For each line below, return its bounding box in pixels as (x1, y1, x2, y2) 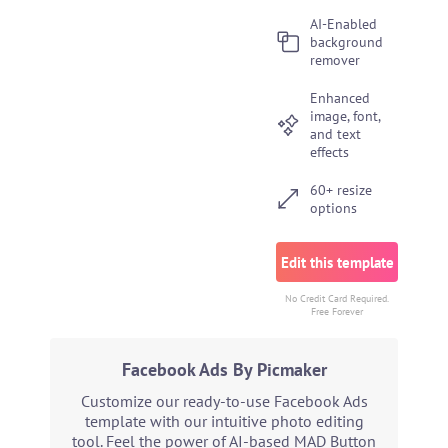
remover (310, 51, 361, 69)
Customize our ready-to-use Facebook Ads (80, 391, 368, 411)
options (310, 199, 358, 217)
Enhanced (310, 89, 371, 107)
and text (310, 125, 362, 143)
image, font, (310, 107, 381, 125)
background (310, 33, 384, 51)
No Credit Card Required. (285, 292, 390, 305)
